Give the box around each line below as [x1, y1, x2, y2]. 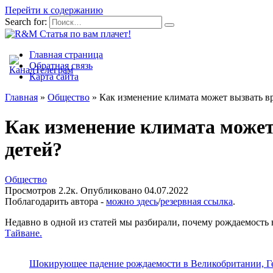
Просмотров [5, 185, 56, 196]
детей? [5, 138, 62, 161]
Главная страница [29, 49, 103, 60]
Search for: [5, 16, 47, 27]
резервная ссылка [160, 196, 233, 207]
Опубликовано [80, 185, 142, 196]
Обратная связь [29, 60, 93, 71]
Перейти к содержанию [5, 5, 103, 15]
